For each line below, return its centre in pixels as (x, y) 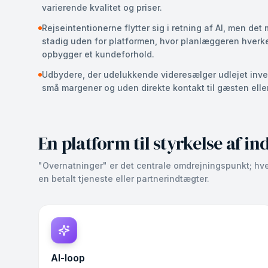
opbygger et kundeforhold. (98, 54)
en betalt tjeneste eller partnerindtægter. (124, 179)
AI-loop (68, 258)
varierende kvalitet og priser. (102, 7)
